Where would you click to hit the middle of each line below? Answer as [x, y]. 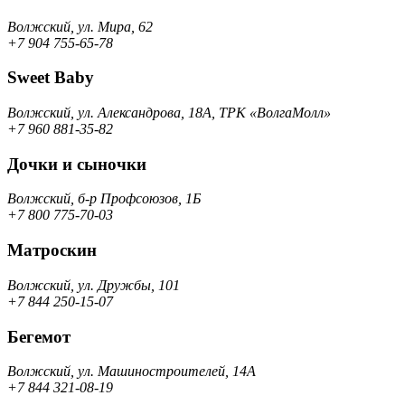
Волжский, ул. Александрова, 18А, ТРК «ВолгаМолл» [169, 113]
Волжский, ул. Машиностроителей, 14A [132, 372]
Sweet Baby [51, 78]
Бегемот [39, 336]
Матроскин [52, 250]
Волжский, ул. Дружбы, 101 [94, 285]
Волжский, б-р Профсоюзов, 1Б [104, 199]
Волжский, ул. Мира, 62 [80, 26]
